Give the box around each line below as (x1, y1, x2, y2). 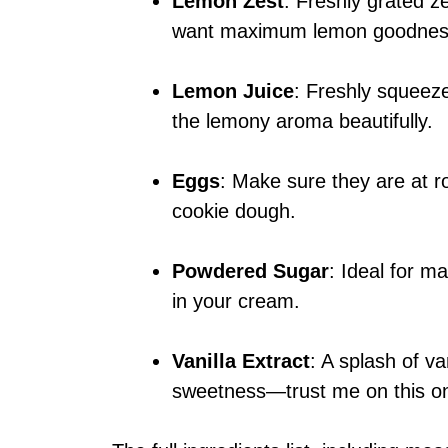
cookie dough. (172, 200, 296, 223)
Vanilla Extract (172, 350, 310, 373)
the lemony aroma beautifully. (172, 110, 433, 133)
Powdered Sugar (172, 260, 329, 283)
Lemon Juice (172, 80, 294, 103)
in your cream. (172, 290, 300, 313)
